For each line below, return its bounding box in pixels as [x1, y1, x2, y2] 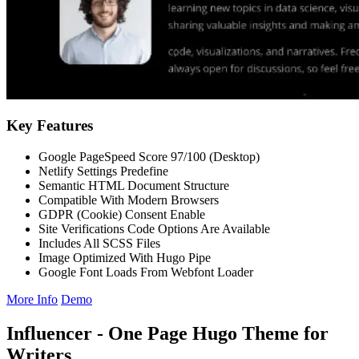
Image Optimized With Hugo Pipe [38, 251, 211, 265]
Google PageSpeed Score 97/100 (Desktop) [38, 150, 260, 164]
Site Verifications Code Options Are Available [38, 222, 270, 236]
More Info [6, 292, 58, 307]
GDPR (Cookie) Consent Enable [38, 208, 205, 222]
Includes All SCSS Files [38, 236, 160, 251]
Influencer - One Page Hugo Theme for [6, 322, 329, 344]
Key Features [6, 117, 93, 135]
